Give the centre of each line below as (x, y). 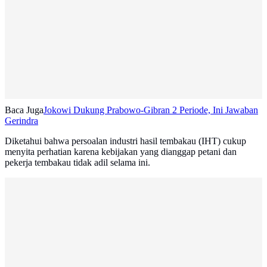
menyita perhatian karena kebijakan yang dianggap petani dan (121, 152)
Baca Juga (24, 110)
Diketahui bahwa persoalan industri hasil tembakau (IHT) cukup (125, 141)
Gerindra (21, 121)
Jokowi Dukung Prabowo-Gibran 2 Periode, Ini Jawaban (151, 110)
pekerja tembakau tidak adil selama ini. (77, 163)
